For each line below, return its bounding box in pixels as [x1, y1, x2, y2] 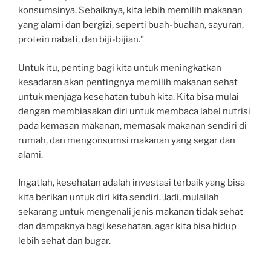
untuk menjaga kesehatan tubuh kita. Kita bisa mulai [18, 91, 239, 102]
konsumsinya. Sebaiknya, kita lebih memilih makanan [18, 5, 243, 16]
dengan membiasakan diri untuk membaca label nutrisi [18, 105, 250, 117]
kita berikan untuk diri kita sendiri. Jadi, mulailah [18, 192, 219, 203]
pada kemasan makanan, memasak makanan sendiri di [18, 120, 247, 131]
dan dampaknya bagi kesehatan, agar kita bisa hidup [18, 221, 237, 232]
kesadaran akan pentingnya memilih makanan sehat [18, 76, 238, 88]
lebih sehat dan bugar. [18, 235, 111, 247]
